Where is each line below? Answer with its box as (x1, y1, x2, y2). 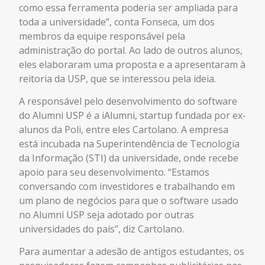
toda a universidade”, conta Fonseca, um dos (19, 15, 215, 28)
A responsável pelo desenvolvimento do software (19, 95, 237, 108)
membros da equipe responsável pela (19, 29, 185, 43)
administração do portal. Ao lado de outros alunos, (19, 43, 243, 57)
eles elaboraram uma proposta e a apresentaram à (19, 57, 245, 71)
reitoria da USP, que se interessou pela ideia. (19, 72, 216, 85)
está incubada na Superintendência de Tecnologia (19, 137, 240, 150)
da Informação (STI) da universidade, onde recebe (19, 151, 238, 164)
